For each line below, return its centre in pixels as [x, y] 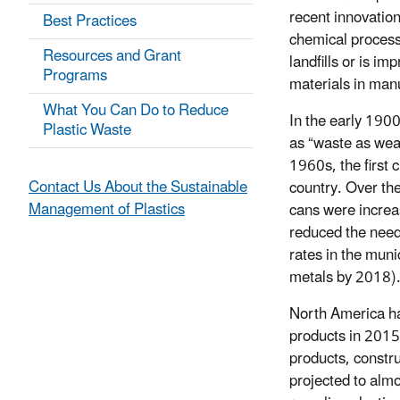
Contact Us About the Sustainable [138, 188]
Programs [75, 76]
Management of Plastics [107, 210]
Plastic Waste [87, 131]
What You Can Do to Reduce [136, 111]
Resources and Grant [112, 57]
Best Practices [90, 22]
